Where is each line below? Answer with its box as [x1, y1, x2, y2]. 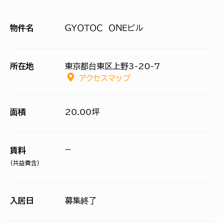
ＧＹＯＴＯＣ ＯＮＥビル [65, 24, 143, 32]
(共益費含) [10, 160, 40, 166]
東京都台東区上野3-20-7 [65, 62, 160, 70]
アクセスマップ [79, 74, 130, 82]
